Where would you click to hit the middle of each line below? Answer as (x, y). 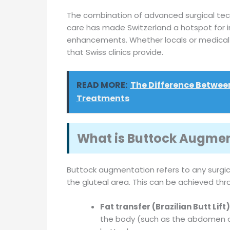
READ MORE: (102, 85)
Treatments (103, 98)
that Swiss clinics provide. (115, 52)
